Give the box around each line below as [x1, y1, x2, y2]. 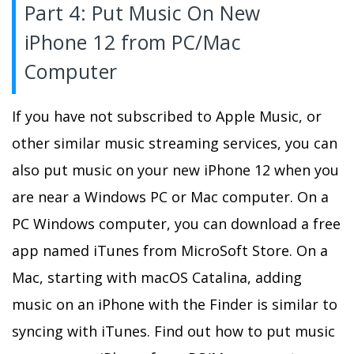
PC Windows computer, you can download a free [12, 213, 341, 233]
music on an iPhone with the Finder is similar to [12, 294, 337, 314]
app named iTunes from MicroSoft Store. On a [12, 240, 328, 260]
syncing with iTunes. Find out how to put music [12, 321, 335, 341]
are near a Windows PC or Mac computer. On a [12, 186, 329, 206]
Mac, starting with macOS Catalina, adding [12, 267, 302, 287]
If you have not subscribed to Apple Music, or [12, 106, 322, 126]
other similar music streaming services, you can [12, 133, 337, 153]
